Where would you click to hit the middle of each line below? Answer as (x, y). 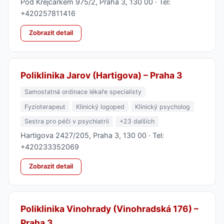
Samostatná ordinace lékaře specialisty (83, 92)
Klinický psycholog (162, 106)
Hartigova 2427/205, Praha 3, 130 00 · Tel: (92, 135)
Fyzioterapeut (45, 106)
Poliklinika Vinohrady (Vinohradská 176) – (109, 208)
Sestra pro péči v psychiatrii (67, 121)
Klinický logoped (100, 106)
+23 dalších (137, 121)
